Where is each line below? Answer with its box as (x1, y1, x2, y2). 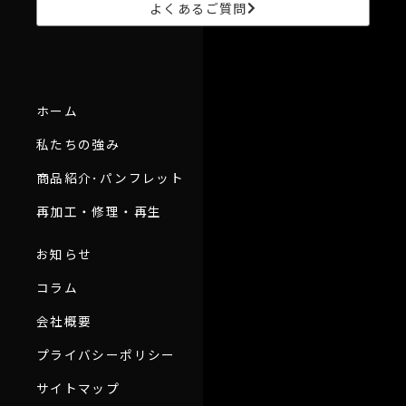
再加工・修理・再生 (36, 202, 162, 221)
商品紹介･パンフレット (36, 169, 185, 188)
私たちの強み (36, 135, 121, 154)
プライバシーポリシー (36, 345, 176, 364)
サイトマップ (36, 379, 121, 398)
